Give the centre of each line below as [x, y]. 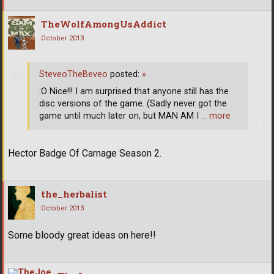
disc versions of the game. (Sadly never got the [133, 104]
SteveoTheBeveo [73, 75]
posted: [125, 75]
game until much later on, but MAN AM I [120, 116]
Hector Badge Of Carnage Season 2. [85, 153]
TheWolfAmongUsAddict [104, 24]
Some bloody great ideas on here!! [82, 235]
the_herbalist [74, 194]
